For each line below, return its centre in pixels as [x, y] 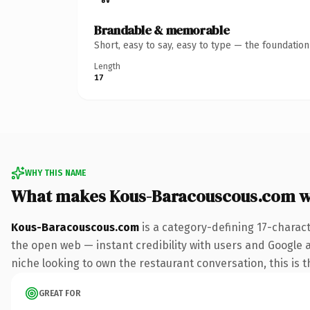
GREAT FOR [60, 293]
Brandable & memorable [162, 30]
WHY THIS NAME [55, 173]
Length [107, 66]
